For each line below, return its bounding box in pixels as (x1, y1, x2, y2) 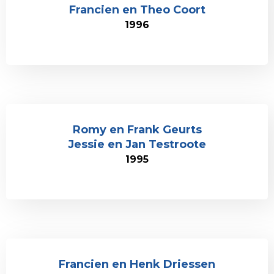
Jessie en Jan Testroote (68, 138, 206, 151)
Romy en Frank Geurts (72, 123, 202, 136)
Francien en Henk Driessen (59, 257, 215, 271)
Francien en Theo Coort (68, 3, 206, 17)
